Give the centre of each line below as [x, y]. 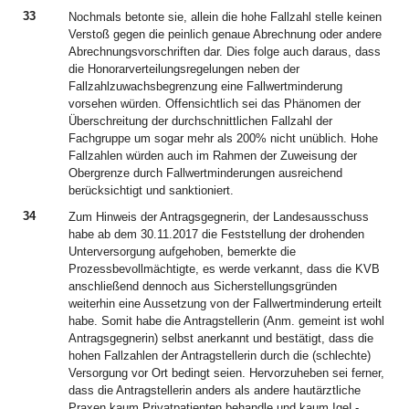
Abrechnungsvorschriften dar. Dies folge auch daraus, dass [225, 52]
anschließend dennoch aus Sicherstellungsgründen [203, 286]
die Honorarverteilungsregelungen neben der [184, 69]
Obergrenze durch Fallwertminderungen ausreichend [205, 173]
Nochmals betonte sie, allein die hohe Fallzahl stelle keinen [225, 17]
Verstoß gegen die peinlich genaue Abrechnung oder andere [225, 34]
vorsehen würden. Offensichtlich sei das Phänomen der [215, 104]
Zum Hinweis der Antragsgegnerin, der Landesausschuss [219, 217]
